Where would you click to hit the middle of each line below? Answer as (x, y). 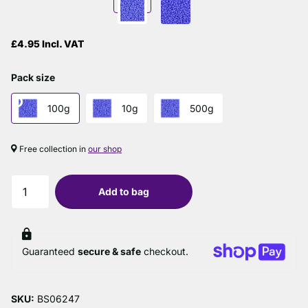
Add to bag (124, 191)
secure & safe (109, 252)
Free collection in (53, 148)
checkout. (165, 252)
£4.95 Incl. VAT (47, 44)
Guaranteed (50, 252)
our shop (105, 148)
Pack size (33, 78)
